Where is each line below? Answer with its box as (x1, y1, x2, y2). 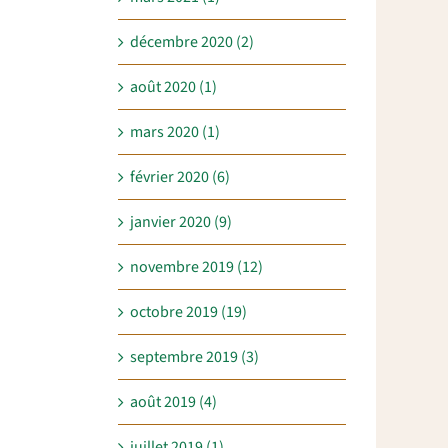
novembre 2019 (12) (130, 256, 263, 279)
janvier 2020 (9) (130, 211, 232, 234)
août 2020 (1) (130, 76, 217, 99)
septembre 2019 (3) (130, 346, 259, 369)
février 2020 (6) (130, 166, 230, 189)
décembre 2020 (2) (130, 31, 254, 54)
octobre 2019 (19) (130, 301, 247, 324)
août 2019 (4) (130, 391, 217, 414)
